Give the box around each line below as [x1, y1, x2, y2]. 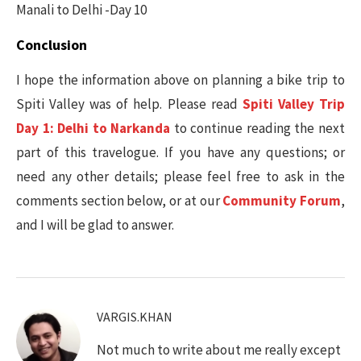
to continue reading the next [170, 118, 346, 137]
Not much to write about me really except [97, 340, 341, 359]
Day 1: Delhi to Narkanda [16, 118, 171, 137]
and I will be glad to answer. [16, 215, 174, 234]
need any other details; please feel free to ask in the [16, 167, 345, 185]
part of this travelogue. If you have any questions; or [16, 143, 345, 161]
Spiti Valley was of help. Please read [16, 94, 243, 113]
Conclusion [16, 35, 87, 54]
